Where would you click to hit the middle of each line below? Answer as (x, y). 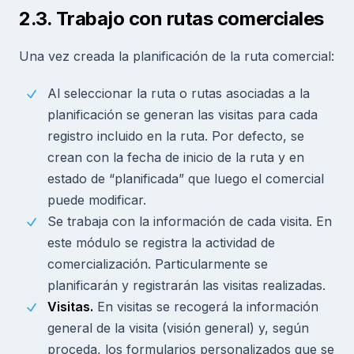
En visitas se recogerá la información (206, 306)
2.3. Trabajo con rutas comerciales (171, 18)
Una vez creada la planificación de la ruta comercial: (177, 56)
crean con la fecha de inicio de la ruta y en (176, 157)
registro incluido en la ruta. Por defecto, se (176, 136)
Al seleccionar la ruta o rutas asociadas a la (179, 93)
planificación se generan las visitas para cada (183, 114)
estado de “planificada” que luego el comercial (186, 178)
